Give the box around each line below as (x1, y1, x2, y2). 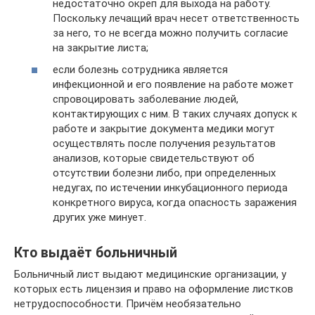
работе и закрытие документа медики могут (53, 122, 275, 135)
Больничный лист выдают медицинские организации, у (14, 268, 286, 281)
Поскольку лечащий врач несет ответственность (53, 11, 300, 25)
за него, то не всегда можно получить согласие (53, 26, 288, 39)
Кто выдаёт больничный (14, 245, 177, 262)
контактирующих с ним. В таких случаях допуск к (53, 108, 297, 120)
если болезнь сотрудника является (53, 63, 228, 76)
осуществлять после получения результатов (53, 137, 276, 150)
